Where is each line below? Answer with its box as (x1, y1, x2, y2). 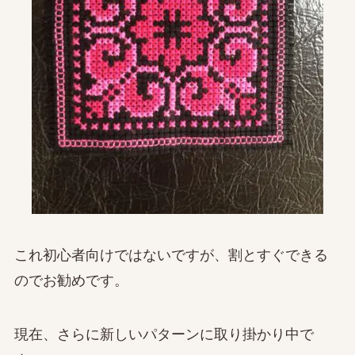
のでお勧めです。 (13, 273, 128, 289)
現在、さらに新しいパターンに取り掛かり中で (13, 326, 314, 343)
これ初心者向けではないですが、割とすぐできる (13, 247, 328, 264)
